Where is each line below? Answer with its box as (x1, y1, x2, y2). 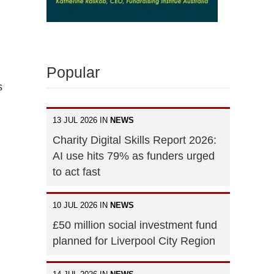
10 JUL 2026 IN (53, 200, 110, 210)
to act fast (53, 165, 100, 178)
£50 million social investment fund (53, 218, 217, 231)
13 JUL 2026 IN (53, 115, 110, 125)
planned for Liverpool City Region (53, 234, 215, 247)
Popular (46, 63, 100, 81)
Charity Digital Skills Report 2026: (53, 133, 217, 146)
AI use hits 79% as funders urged (53, 149, 215, 162)
